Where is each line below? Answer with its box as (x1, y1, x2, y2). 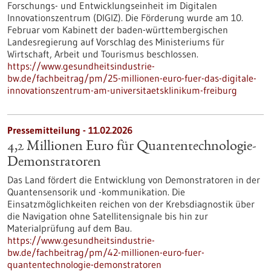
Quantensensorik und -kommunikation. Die (7, 186, 185, 198)
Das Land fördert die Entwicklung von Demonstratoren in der (7, 174, 260, 186)
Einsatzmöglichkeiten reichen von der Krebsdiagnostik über (7, 198, 255, 210)
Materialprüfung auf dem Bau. (7, 222, 132, 234)
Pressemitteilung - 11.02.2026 (7, 124, 132, 136)
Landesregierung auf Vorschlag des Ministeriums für (7, 36, 224, 48)
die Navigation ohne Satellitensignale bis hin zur (7, 210, 208, 222)
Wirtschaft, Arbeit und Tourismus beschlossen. (7, 48, 198, 60)
